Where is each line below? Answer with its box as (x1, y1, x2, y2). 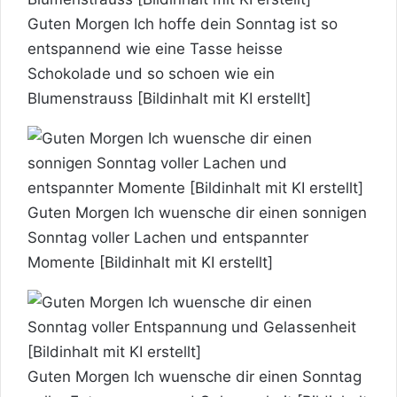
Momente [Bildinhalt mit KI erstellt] (27, 253, 273, 271)
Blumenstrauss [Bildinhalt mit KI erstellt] (27, 89, 311, 107)
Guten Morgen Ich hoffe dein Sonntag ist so (27, 14, 338, 33)
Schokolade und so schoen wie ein (27, 64, 275, 82)
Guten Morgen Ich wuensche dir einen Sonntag (27, 367, 362, 385)
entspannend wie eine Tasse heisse (27, 39, 283, 58)
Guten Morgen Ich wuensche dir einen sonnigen (27, 203, 367, 222)
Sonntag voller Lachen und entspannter (27, 228, 308, 246)
